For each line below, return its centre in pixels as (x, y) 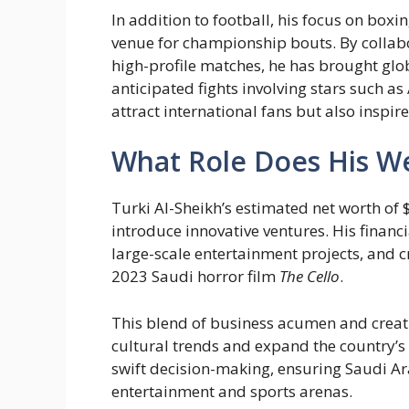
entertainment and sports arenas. (232, 391)
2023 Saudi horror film (195, 277)
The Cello (309, 277)
